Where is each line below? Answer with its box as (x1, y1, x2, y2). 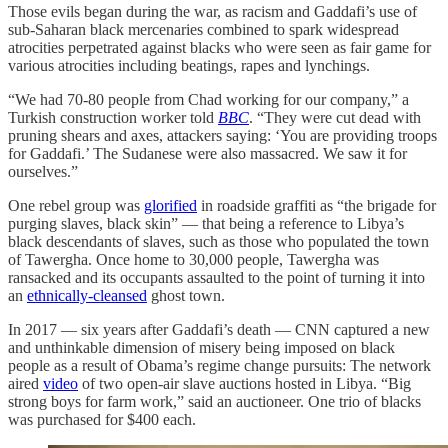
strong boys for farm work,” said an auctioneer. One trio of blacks (8, 392, 421, 410)
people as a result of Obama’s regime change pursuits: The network (8, 356, 431, 374)
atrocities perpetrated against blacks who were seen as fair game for (8, 38, 431, 56)
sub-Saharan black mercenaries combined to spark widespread (8, 20, 399, 38)
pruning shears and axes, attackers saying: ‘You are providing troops (8, 126, 437, 144)
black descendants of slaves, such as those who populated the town (8, 232, 429, 250)
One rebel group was (8, 196, 144, 214)
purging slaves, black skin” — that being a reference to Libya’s (8, 214, 404, 232)
